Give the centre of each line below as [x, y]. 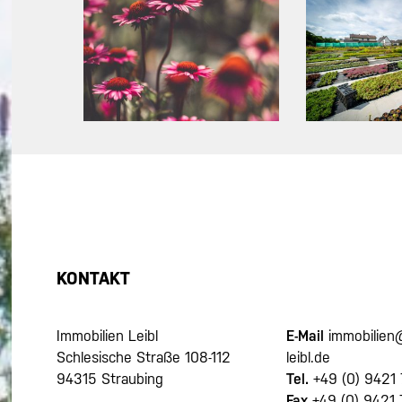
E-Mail [306, 336]
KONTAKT [93, 278]
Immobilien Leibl [107, 336]
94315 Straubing [109, 380]
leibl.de [309, 358]
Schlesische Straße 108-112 [143, 358]
